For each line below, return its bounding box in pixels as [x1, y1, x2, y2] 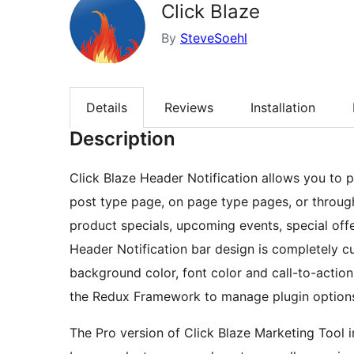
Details [86, 100, 127, 116]
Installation [250, 100, 315, 116]
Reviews [164, 100, 213, 116]
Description [70, 127, 175, 151]
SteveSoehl [180, 30, 247, 46]
